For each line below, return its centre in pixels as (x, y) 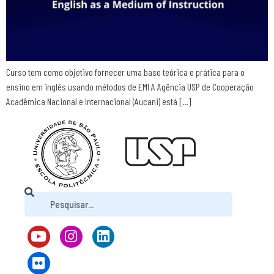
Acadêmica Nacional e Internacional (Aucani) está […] (98, 101)
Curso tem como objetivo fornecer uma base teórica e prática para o (125, 72)
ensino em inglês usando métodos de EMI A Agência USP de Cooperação (130, 86)
